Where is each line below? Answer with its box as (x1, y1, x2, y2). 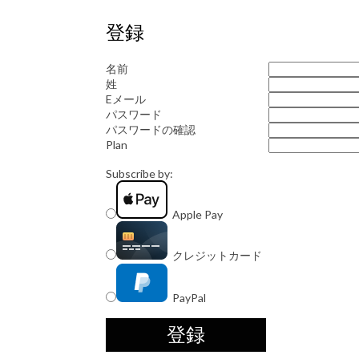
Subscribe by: (106, 166, 173, 180)
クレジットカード (167, 248, 262, 262)
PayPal (167, 290, 206, 305)
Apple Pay (167, 207, 223, 221)
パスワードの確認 (106, 122, 196, 136)
